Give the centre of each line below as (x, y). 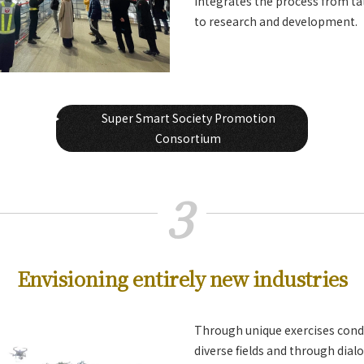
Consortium (188, 138)
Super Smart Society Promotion (188, 118)
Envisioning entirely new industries (182, 278)
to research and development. (276, 21)
